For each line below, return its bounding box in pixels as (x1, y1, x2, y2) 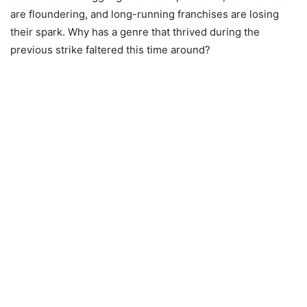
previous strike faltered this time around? (10, 43, 210, 56)
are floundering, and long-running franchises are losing (10, 8, 279, 21)
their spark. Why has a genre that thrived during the (10, 25, 260, 38)
